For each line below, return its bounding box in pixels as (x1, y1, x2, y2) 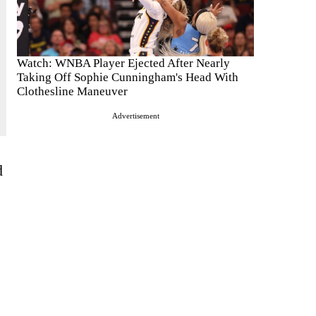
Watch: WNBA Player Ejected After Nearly (17, 56, 230, 71)
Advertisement (111, 111, 159, 121)
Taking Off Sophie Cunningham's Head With (17, 71, 238, 85)
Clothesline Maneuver (17, 85, 128, 99)
